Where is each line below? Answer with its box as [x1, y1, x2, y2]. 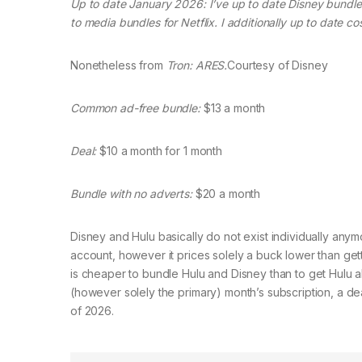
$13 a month [200, 101, 266, 116]
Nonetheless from [70, 58, 166, 73]
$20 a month [192, 187, 261, 201]
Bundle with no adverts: [70, 187, 192, 201]
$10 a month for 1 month [96, 144, 222, 158]
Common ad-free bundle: [70, 101, 200, 116]
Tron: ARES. [166, 58, 228, 73]
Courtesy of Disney [227, 58, 328, 73]
